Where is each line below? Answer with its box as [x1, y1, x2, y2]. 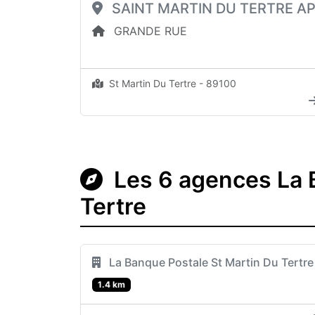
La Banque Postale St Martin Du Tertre [106, 255, 314, 269]
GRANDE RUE [110, 23, 187, 38]
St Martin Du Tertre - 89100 [106, 77, 236, 89]
